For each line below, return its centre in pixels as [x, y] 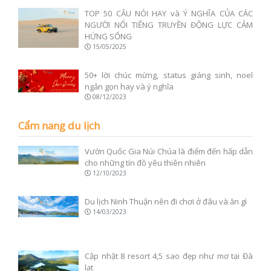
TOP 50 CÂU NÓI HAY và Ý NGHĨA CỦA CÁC [169, 13]
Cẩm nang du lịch [59, 125]
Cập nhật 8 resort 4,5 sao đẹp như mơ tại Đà [169, 256]
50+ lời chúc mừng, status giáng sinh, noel [169, 75]
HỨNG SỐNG [108, 36]
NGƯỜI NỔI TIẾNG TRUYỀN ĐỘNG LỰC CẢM [169, 24]
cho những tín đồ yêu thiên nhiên [145, 163]
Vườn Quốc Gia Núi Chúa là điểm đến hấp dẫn [169, 152]
